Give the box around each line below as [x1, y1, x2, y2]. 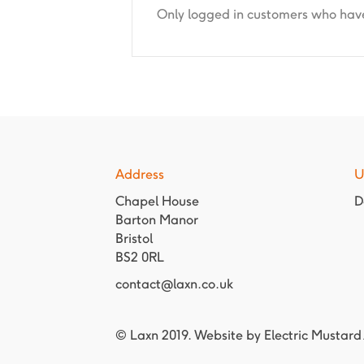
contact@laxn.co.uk [115, 275, 233, 292]
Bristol [115, 230, 153, 247]
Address [115, 166, 164, 183]
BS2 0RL [115, 249, 164, 266]
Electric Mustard [264, 327, 362, 344]
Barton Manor [115, 211, 198, 228]
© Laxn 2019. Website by [115, 327, 264, 344]
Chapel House [115, 193, 199, 210]
